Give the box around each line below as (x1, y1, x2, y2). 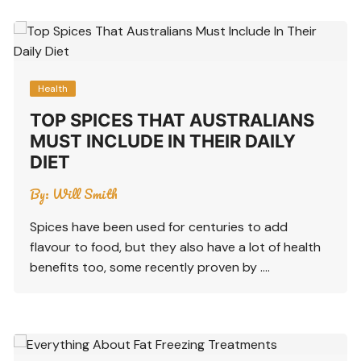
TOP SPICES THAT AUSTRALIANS (30, 109, 315, 131)
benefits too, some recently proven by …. (30, 258, 271, 276)
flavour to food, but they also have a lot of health (30, 238, 322, 255)
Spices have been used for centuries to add (30, 218, 288, 235)
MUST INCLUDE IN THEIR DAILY (30, 130, 297, 151)
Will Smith (52, 182, 118, 205)
